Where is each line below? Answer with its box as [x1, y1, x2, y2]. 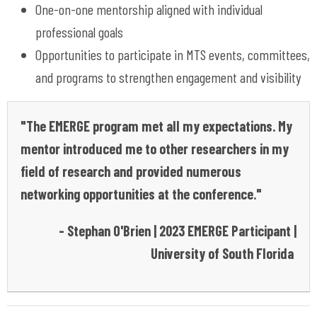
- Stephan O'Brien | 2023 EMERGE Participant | [59, 221, 296, 239]
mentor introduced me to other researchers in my [21, 139, 289, 157]
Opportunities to [35, 45, 117, 63]
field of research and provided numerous [21, 162, 241, 180]
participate [117, 45, 171, 63]
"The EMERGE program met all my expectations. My [21, 117, 292, 134]
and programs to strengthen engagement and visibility [35, 68, 301, 86]
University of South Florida [151, 244, 296, 262]
